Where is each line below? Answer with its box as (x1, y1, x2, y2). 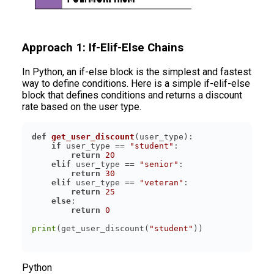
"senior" (139, 159, 179, 169)
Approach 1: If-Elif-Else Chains (22, 40, 183, 54)
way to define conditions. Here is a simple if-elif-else (22, 77, 250, 89)
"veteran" (139, 177, 183, 187)
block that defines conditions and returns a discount (22, 89, 242, 101)
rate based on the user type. (22, 100, 141, 113)
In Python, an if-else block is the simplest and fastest (22, 65, 251, 78)
